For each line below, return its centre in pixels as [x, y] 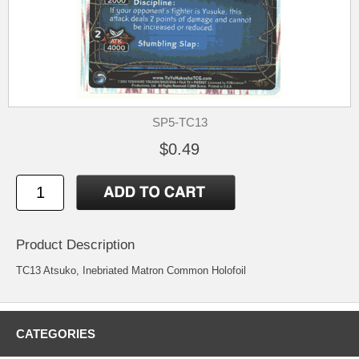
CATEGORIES [56, 334]
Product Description [75, 245]
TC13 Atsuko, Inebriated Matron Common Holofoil [131, 271]
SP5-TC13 [179, 122]
